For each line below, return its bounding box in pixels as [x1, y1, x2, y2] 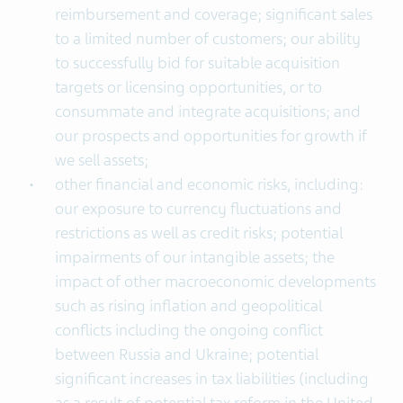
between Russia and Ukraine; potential [54, 345, 318, 364]
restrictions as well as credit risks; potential [54, 223, 343, 243]
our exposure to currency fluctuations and [54, 199, 342, 219]
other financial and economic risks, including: [54, 175, 363, 194]
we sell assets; [54, 150, 148, 170]
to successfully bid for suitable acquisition [54, 53, 340, 73]
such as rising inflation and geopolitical [54, 296, 322, 316]
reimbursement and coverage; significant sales [54, 4, 372, 24]
